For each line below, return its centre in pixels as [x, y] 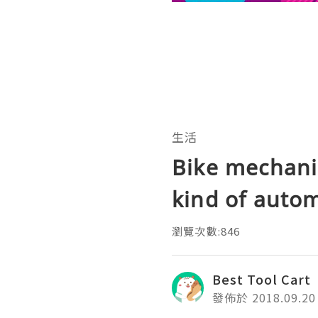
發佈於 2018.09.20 [264, 297]
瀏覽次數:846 [206, 231]
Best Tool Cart [262, 279]
